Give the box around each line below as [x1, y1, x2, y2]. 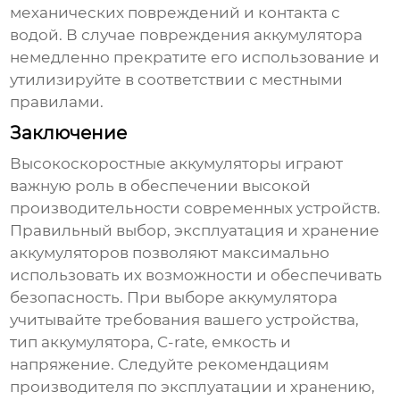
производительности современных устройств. [10, 199, 381, 218]
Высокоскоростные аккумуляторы [10, 154, 282, 173]
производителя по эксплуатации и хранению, [10, 378, 376, 396]
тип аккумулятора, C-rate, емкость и [10, 333, 292, 352]
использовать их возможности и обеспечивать [10, 266, 383, 285]
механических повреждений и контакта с [10, 4, 341, 22]
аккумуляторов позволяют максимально [10, 244, 330, 262]
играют [281, 154, 344, 173]
